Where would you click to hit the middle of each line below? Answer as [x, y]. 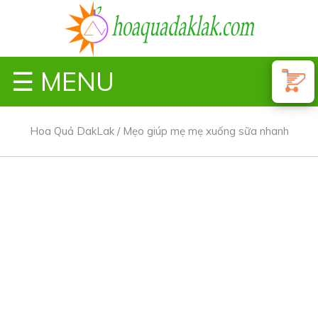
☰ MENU [63, 81]
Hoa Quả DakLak [72, 131]
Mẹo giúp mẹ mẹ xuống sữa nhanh [205, 131]
